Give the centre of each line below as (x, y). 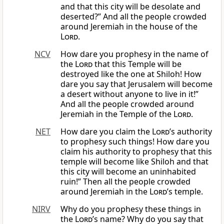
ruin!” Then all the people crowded (125, 182)
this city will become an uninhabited (128, 172)
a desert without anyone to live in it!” (129, 94)
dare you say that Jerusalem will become (136, 84)
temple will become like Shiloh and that (134, 162)
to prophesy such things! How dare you (135, 142)
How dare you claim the (106, 132)
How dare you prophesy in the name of (134, 54)
